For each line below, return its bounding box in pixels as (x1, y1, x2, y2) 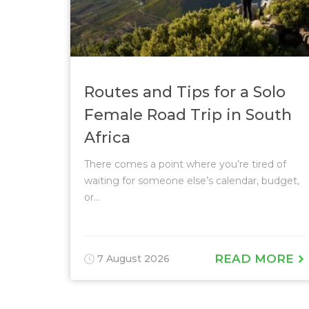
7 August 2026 (94, 252, 170, 265)
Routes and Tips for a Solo (84, 83, 286, 101)
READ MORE (215, 251, 297, 266)
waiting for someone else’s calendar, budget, (84, 175, 299, 187)
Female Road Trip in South (84, 106, 292, 124)
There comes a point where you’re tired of (84, 158, 286, 170)
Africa (84, 128, 130, 147)
